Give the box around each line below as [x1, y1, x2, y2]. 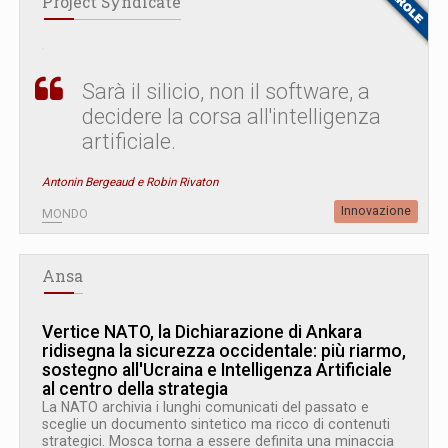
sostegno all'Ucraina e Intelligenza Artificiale [42, 360, 392, 381]
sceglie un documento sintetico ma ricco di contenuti [42, 416, 390, 433]
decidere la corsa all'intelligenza [82, 104, 381, 130]
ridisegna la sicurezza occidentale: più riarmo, [42, 341, 406, 362]
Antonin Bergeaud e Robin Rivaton [42, 175, 218, 190]
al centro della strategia [42, 379, 228, 400]
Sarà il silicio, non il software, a [82, 79, 370, 105]
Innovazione [341, 204, 411, 219]
